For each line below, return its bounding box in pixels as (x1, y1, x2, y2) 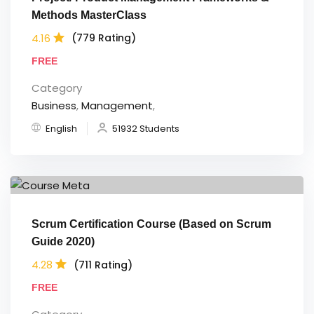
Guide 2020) (32, 235, 95, 248)
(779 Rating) (71, 31, 136, 46)
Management (81, 97, 153, 113)
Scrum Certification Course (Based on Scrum (32, 218, 271, 231)
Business (32, 97, 76, 113)
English (46, 121, 77, 135)
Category (32, 80, 82, 95)
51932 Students (112, 121, 179, 135)
